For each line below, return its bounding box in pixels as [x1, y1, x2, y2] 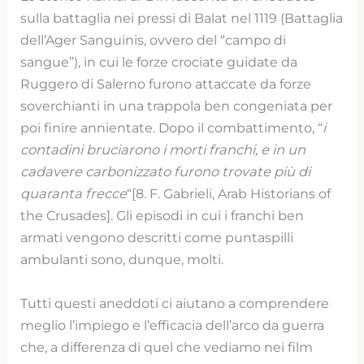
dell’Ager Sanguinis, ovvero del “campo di [20, 32, 287, 49]
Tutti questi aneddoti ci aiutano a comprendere [20, 294, 330, 311]
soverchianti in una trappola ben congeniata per [20, 97, 333, 115]
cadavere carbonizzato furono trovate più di [20, 163, 311, 180]
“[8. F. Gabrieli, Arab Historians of [127, 185, 331, 202]
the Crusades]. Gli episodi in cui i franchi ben [20, 207, 305, 224]
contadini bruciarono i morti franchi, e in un [20, 141, 306, 158]
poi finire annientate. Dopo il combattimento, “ [20, 119, 323, 136]
